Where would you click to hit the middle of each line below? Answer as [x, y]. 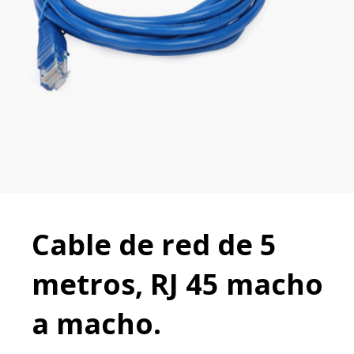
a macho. [96, 324]
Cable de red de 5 [154, 245]
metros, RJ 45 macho [177, 284]
